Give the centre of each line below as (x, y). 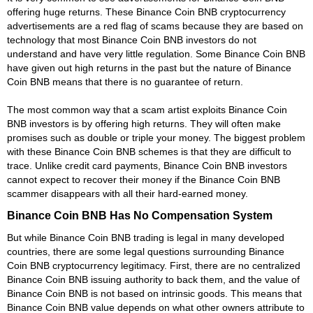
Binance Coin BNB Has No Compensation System (140, 215)
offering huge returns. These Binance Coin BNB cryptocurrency (146, 12)
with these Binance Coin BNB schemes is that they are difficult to (149, 151)
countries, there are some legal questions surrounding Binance (146, 251)
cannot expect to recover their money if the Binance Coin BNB (144, 179)
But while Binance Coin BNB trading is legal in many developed (146, 237)
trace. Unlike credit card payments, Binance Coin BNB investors (147, 165)
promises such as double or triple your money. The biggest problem (156, 137)
